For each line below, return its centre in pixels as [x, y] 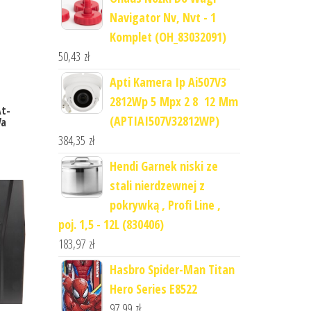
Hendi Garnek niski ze [163, 166]
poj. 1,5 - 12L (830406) [111, 224]
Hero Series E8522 [153, 289]
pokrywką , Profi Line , [165, 205]
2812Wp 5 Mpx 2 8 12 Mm [174, 101]
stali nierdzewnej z [157, 185]
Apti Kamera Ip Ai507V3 [168, 82]
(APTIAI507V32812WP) [164, 121]
